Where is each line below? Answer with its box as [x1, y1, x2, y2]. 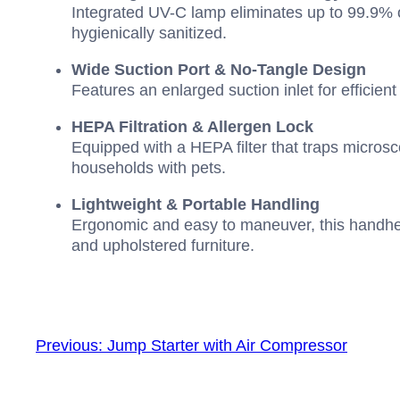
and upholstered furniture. [71, 237, 254, 255]
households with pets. [71, 159, 226, 178]
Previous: [36, 337, 103, 355]
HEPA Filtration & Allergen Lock [71, 118, 313, 137]
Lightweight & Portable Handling [71, 196, 320, 214]
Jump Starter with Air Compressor [107, 337, 347, 355]
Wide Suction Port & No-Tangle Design [71, 61, 366, 79]
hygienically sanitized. [71, 24, 227, 43]
